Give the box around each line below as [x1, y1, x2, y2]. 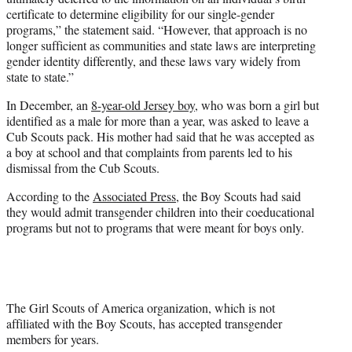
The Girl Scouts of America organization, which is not [6, 299, 275, 317]
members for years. [6, 331, 99, 348]
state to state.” [6, 68, 74, 86]
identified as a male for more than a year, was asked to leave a [6, 112, 309, 130]
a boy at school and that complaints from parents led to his [6, 144, 292, 161]
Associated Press [93, 188, 176, 205]
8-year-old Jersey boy [91, 97, 195, 114]
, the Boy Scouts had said [176, 188, 301, 205]
